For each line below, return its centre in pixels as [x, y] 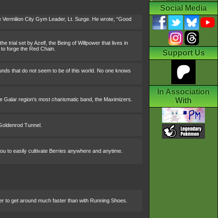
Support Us [183, 53]
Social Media [183, 8]
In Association [183, 92]
